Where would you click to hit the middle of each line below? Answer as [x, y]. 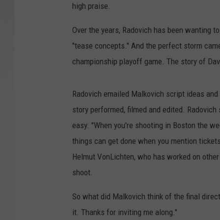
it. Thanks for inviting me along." [125, 212]
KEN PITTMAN [139, 44]
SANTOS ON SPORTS [149, 20]
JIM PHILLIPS [138, 69]
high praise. [91, 6]
